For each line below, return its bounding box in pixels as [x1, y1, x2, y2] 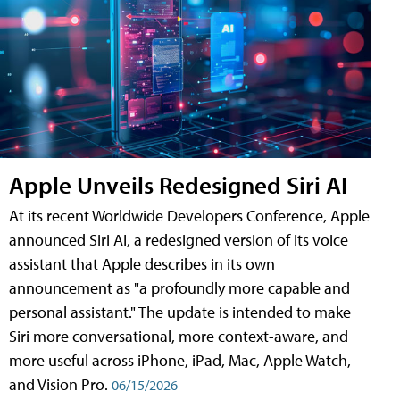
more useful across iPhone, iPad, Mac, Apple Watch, [9, 350, 351, 371]
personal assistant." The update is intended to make [9, 302, 351, 323]
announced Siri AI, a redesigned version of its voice [9, 229, 348, 251]
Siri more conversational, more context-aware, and [9, 326, 348, 347]
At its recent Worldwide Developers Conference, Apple [9, 205, 370, 227]
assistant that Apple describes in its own [9, 254, 275, 275]
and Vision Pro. [9, 374, 112, 396]
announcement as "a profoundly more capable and [9, 278, 350, 299]
